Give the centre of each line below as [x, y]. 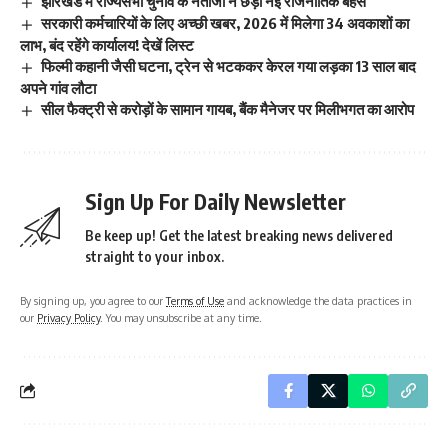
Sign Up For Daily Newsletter [215, 201]
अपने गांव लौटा [58, 87]
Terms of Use [195, 300]
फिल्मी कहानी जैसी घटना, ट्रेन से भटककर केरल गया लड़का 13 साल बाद [229, 65]
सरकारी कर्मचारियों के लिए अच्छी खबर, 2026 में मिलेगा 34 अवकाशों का [225, 22]
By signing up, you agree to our [93, 300]
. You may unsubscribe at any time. [181, 317]
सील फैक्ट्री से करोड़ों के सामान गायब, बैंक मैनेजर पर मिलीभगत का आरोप [228, 108]
